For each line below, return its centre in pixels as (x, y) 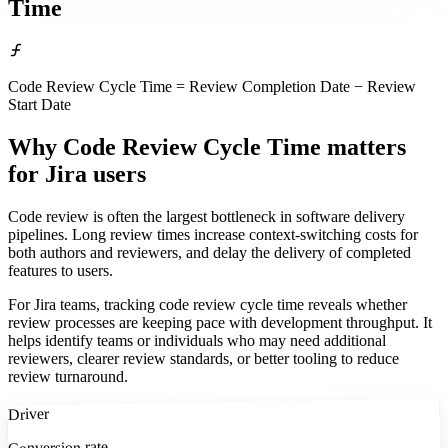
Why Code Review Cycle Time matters (207, 147)
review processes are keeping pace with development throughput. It (220, 323)
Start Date (39, 105)
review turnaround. (68, 377)
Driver (28, 414)
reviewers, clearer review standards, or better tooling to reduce (203, 359)
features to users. (60, 271)
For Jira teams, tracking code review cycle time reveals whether (207, 305)
